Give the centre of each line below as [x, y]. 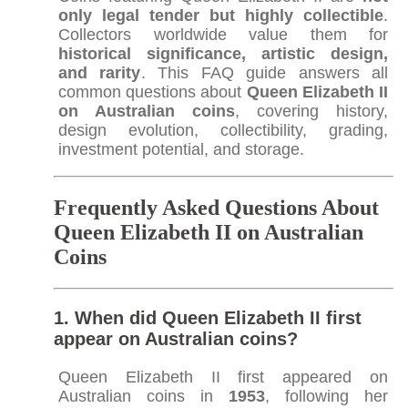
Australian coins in [143, 396]
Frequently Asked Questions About [216, 207]
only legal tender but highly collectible [221, 15]
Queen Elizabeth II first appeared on [223, 377]
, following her [327, 396]
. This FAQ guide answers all [265, 72]
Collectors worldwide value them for [223, 34]
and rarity [99, 72]
